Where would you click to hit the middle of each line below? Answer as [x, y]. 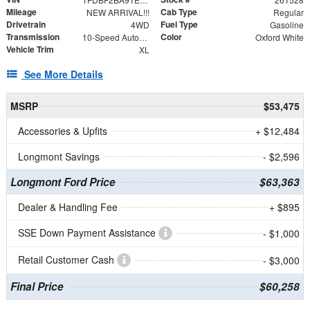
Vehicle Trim [30, 49]
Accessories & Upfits [63, 131]
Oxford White [279, 37]
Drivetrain [26, 25]
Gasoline [286, 25]
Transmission [33, 37]
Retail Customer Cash [67, 260]
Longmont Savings [59, 157]
